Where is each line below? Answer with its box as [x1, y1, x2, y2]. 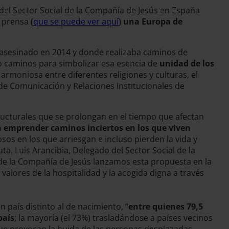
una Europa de [123, 16, 182, 27]
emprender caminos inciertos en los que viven [4, 122, 191, 133]
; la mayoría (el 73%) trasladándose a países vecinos [14, 212, 213, 223]
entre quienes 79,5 [128, 201, 203, 212]
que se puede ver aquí [33, 16, 119, 27]
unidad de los [157, 58, 214, 69]
